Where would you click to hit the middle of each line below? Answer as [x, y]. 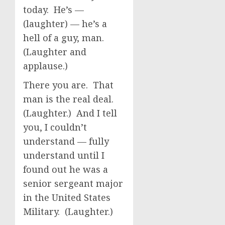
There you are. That [68, 85]
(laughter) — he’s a [65, 24]
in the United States [67, 197]
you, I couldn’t [55, 127]
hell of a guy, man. [65, 38]
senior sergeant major [73, 183]
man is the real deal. [70, 99]
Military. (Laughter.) [68, 211]
